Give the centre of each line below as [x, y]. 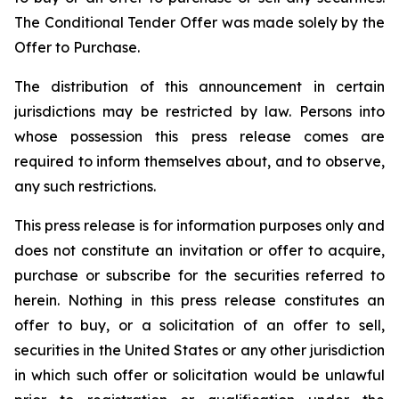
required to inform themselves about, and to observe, [199, 161]
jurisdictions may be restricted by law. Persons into [199, 111]
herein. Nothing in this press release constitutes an [199, 300]
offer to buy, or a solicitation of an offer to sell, [199, 325]
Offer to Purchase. [77, 47]
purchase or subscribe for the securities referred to [199, 275]
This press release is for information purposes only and [199, 225]
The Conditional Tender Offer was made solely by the [199, 22]
